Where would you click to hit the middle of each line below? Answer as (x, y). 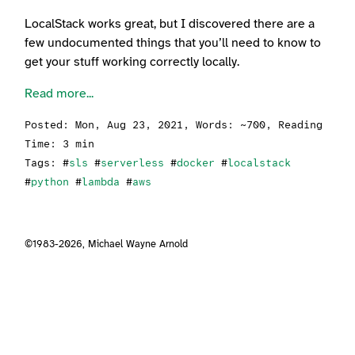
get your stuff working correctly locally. (132, 63)
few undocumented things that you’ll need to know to (173, 44)
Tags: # (47, 164)
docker (196, 164)
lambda (101, 183)
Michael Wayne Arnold (138, 245)
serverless (133, 164)
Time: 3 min (60, 145)
